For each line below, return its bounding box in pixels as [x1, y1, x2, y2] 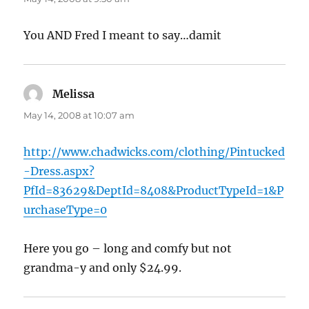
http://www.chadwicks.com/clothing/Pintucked [23, 145, 286, 159]
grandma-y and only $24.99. [23, 261, 182, 275]
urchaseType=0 [23, 203, 108, 217]
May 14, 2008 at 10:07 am [23, 110, 135, 121]
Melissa [52, 87, 95, 101]
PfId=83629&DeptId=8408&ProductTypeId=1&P [23, 183, 284, 198]
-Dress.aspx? [23, 164, 95, 179]
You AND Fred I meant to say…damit [23, 28, 222, 43]
